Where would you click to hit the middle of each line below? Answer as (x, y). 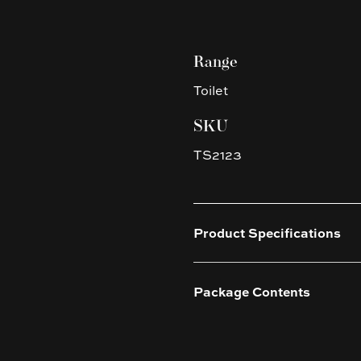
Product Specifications (267, 232)
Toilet (211, 90)
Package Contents (252, 291)
